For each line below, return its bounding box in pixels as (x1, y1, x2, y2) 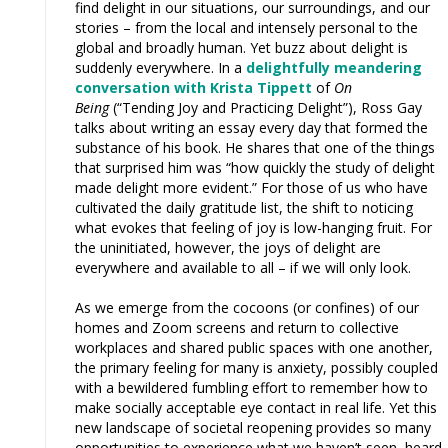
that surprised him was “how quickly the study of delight (75, 157, 435, 177)
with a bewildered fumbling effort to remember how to (75, 377, 428, 397)
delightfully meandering (246, 57, 422, 77)
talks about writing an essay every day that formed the (75, 117, 428, 137)
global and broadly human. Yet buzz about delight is (75, 37, 408, 57)
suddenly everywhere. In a (75, 57, 246, 77)
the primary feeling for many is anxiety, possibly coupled (75, 357, 438, 377)
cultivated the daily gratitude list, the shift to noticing (75, 197, 413, 217)
